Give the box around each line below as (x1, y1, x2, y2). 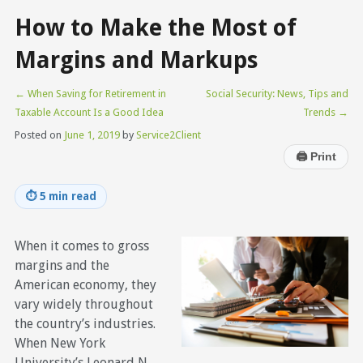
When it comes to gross (14, 237, 149, 254)
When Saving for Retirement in (24, 87, 166, 100)
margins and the (14, 257, 109, 273)
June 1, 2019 (63, 128, 120, 141)
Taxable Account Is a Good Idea (14, 105, 164, 118)
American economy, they (14, 276, 156, 293)
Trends (303, 105, 339, 118)
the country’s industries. (14, 315, 156, 331)
